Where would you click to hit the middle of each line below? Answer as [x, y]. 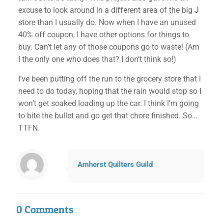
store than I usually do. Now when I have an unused [107, 22]
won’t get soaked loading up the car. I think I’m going [108, 103]
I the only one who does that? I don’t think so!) [97, 59]
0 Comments [45, 209]
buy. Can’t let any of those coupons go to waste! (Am [109, 47]
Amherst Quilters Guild [115, 165]
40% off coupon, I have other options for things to [103, 35]
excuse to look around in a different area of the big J [108, 10]
